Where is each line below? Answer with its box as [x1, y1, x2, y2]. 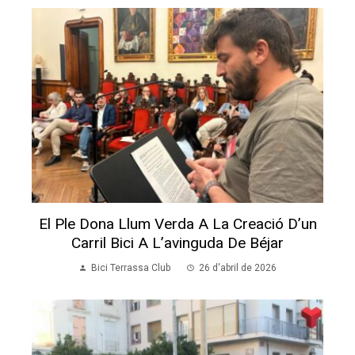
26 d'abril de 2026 [199, 261, 277, 273]
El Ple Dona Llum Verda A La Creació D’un [38, 214, 317, 233]
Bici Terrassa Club [91, 261, 170, 273]
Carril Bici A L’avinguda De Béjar [71, 233, 284, 252]
